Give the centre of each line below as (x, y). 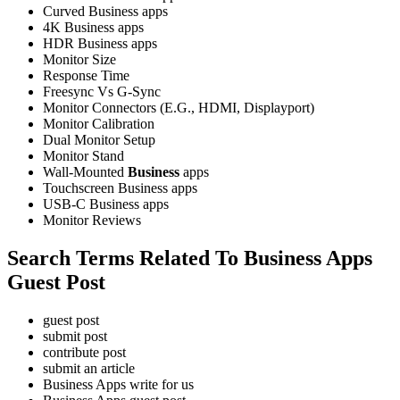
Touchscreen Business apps (120, 187)
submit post (75, 336)
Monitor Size (79, 59)
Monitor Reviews (92, 220)
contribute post (84, 352)
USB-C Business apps (106, 204)
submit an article (89, 368)
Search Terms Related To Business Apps (190, 258)
